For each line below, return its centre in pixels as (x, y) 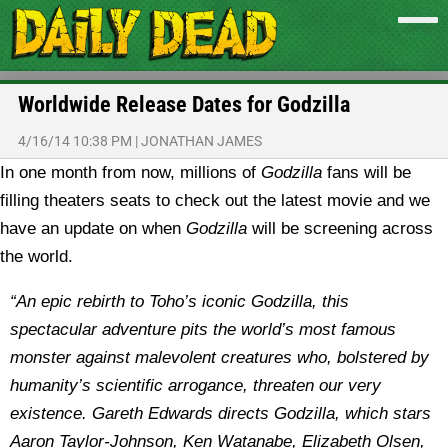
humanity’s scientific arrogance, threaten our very (195, 385)
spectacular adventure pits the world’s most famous (203, 329)
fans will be (366, 172)
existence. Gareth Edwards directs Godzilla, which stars (220, 413)
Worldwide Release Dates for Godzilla (184, 104)
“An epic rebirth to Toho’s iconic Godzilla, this (179, 301)
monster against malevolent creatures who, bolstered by (219, 357)
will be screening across (340, 228)
